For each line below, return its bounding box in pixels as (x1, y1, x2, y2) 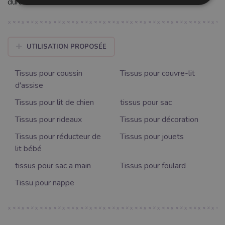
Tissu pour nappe (15, 177, 74, 189)
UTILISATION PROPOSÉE (26, 42, 106, 52)
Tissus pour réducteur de (15, 131, 101, 143)
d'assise (15, 80, 43, 91)
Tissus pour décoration (120, 114, 198, 126)
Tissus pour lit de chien (15, 97, 94, 108)
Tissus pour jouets (120, 131, 184, 143)
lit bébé (15, 143, 42, 155)
